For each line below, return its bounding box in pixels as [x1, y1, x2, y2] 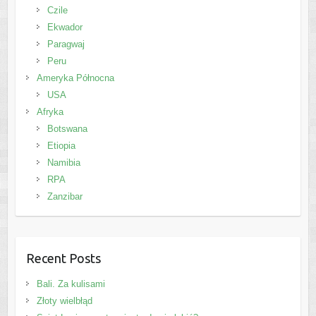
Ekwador [47, 22, 83, 33]
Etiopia [47, 140, 75, 152]
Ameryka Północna [36, 73, 114, 84]
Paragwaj [47, 39, 85, 50]
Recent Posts [25, 251, 101, 266]
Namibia [47, 157, 80, 169]
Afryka [36, 107, 63, 118]
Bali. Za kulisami [36, 279, 105, 290]
